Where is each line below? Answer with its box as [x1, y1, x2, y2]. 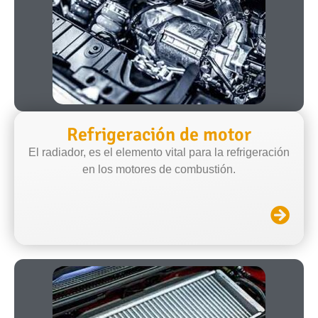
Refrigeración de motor [67, 123, 251, 146]
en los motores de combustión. [82, 163, 236, 175]
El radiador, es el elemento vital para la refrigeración [28, 146, 290, 158]
